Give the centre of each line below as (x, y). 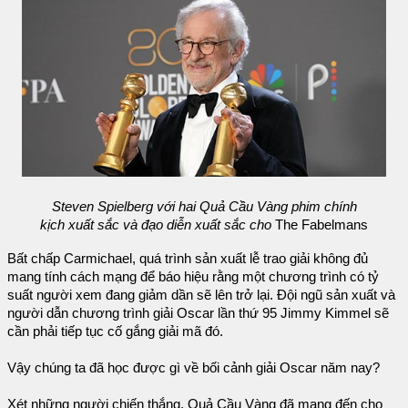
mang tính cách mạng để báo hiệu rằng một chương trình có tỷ (193, 277)
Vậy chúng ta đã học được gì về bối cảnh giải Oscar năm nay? (194, 368)
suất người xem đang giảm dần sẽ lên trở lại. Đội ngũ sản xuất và (201, 296)
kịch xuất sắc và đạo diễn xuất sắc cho (156, 224)
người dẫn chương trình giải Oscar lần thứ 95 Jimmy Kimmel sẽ (198, 314)
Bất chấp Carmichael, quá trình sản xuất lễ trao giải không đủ (188, 259)
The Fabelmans (320, 224)
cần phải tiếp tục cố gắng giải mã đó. (115, 332)
